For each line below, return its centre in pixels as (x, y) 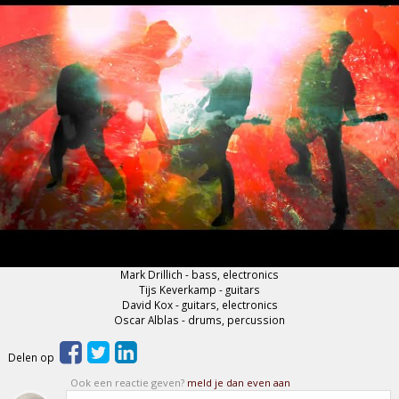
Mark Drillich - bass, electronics (199, 274)
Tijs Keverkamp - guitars (199, 289)
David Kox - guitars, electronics (199, 304)
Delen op (33, 357)
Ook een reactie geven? (129, 382)
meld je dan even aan (239, 382)
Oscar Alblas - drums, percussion (199, 319)
